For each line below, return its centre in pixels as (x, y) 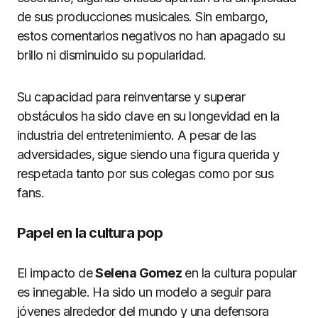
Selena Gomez (138, 273)
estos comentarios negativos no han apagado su (151, 36)
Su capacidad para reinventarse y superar (131, 97)
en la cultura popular (239, 273)
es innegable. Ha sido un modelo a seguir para (144, 292)
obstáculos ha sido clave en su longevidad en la (148, 116)
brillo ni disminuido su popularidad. (112, 55)
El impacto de (56, 273)
